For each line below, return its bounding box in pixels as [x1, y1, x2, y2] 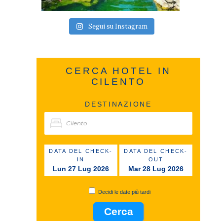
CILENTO [91, 76, 146, 87]
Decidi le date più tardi [98, 189, 150, 195]
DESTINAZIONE [85, 101, 152, 109]
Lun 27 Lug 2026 [53, 165, 109, 173]
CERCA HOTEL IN [66, 66, 171, 76]
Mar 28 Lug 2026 [128, 165, 184, 173]
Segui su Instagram [88, 22, 147, 31]
